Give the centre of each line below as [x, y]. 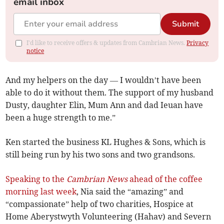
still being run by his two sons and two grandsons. [100, 155]
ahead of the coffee [165, 179]
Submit [185, 24]
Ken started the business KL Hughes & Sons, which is [106, 142]
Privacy [198, 43]
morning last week [41, 192]
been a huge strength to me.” [61, 118]
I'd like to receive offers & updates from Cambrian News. [107, 43]
